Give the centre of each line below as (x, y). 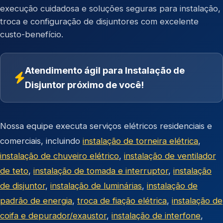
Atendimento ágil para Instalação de (105, 70)
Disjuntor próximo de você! (84, 85)
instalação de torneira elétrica (140, 141)
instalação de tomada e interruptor (101, 171)
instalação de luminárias (96, 186)
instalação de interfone (156, 216)
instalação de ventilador (170, 156)
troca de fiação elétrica (122, 201)
